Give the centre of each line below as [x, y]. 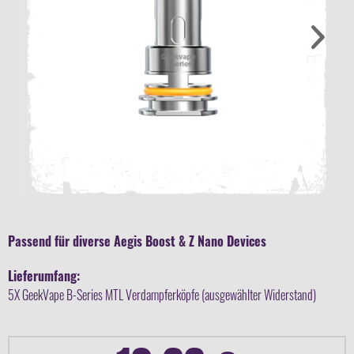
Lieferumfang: [44, 276]
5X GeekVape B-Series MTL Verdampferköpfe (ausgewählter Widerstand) [162, 295]
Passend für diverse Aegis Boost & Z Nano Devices [137, 241]
